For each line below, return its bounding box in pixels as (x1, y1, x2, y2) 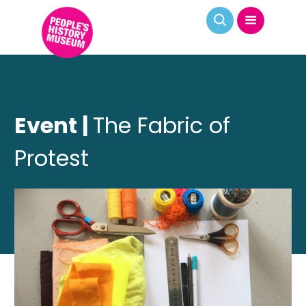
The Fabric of (93, 110, 231, 141)
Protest (14, 143, 89, 173)
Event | (14, 110, 94, 141)
